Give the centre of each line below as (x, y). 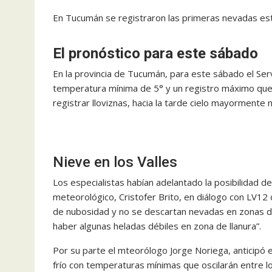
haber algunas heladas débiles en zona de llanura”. (157, 226)
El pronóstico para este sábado (155, 53)
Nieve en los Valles (115, 162)
